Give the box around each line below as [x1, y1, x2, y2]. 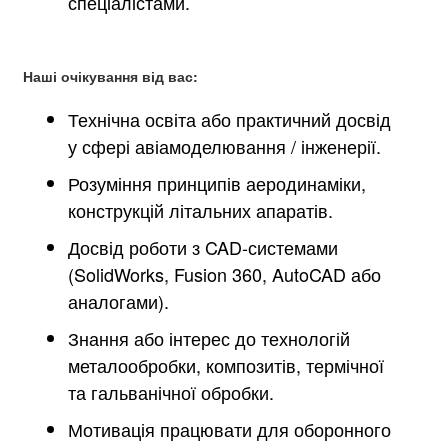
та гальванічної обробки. [68, 379, 275, 405]
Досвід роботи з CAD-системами [68, 234, 339, 260]
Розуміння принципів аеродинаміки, [68, 170, 367, 196]
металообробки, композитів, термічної [68, 352, 385, 378]
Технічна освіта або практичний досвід [68, 106, 392, 132]
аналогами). [68, 288, 170, 314]
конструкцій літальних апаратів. [68, 197, 334, 223]
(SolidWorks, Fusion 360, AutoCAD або [68, 261, 382, 287]
